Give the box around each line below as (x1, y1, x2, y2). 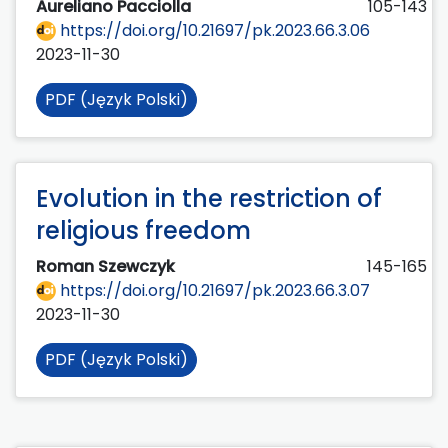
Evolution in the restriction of (36, 181, 382, 215)
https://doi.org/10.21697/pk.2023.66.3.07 (56, 278, 370, 302)
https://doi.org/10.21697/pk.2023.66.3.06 (56, 18, 370, 42)
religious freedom (36, 213, 251, 247)
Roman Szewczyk (36, 254, 179, 278)
